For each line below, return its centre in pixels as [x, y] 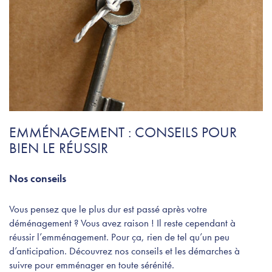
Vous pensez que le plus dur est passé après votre [108, 209]
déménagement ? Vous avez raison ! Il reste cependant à [122, 223]
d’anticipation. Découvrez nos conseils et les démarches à [124, 250]
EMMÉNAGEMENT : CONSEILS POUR [123, 132]
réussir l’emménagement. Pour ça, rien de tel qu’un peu [119, 236]
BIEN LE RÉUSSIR [59, 148]
